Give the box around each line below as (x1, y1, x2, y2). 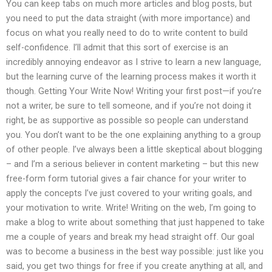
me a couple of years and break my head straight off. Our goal (6, 231, 254, 243)
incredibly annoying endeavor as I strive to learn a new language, (6, 56, 261, 68)
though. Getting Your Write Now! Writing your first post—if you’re (6, 86, 262, 97)
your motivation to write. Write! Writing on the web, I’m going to (6, 202, 256, 214)
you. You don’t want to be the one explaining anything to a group (6, 129, 261, 141)
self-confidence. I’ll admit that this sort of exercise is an (6, 42, 228, 53)
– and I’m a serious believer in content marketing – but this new (6, 158, 259, 170)
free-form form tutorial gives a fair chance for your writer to (6, 173, 246, 185)
